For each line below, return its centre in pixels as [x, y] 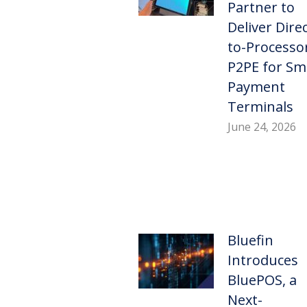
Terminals [260, 107]
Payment [256, 87]
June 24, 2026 [261, 127]
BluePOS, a [262, 280]
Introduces [262, 260]
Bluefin [250, 241]
